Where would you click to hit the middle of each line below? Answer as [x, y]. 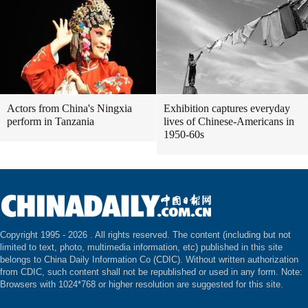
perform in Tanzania [51, 121]
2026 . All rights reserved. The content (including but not [179, 235]
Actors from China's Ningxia [69, 108]
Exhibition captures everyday [227, 108]
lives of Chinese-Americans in [229, 121]
